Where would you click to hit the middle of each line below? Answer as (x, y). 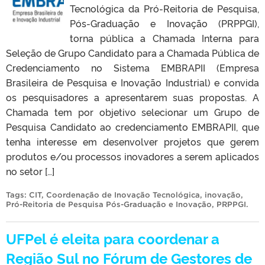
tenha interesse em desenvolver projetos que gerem (132, 141)
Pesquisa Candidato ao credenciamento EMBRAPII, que (132, 126)
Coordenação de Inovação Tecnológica (123, 195)
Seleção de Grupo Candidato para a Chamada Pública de (132, 52)
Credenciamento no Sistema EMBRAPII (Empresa (132, 67)
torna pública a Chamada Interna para (164, 38)
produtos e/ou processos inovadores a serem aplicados (132, 156)
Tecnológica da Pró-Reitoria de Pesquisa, (164, 8)
